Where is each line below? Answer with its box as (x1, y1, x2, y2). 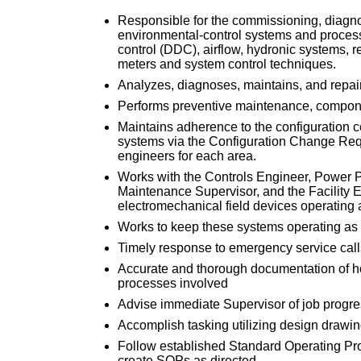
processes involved (118, 276, 228, 291)
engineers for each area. (118, 149, 256, 164)
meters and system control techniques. (118, 57, 336, 72)
